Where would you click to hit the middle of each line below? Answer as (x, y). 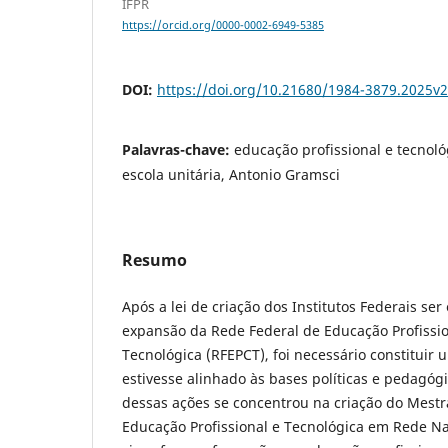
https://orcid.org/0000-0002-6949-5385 (223, 25)
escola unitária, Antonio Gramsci (231, 175)
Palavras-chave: (178, 150)
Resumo (154, 260)
